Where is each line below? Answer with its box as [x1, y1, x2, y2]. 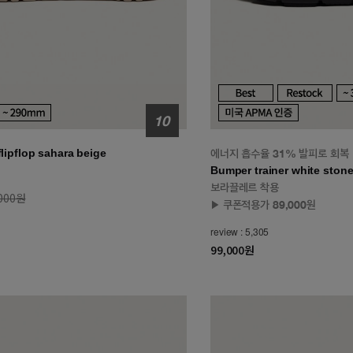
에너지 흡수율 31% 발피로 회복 [210, 147, 349, 161]
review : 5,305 [210, 225, 269, 239]
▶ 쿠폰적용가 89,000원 [210, 198, 316, 212]
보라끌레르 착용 [210, 180, 279, 195]
